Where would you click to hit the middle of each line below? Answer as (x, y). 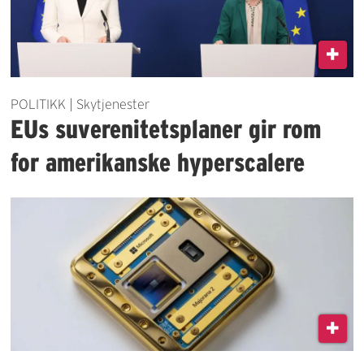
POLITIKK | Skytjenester (81, 104)
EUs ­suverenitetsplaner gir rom (166, 128)
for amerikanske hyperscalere (158, 162)
